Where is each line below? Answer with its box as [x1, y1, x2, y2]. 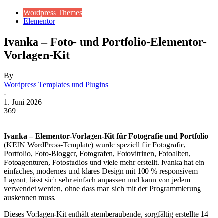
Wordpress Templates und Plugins [4, 80, 108, 89]
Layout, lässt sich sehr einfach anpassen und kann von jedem [4, 175, 190, 184]
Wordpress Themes [23, 8, 82, 17]
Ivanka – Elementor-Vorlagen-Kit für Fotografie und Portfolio [4, 131, 208, 140]
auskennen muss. [4, 193, 56, 201]
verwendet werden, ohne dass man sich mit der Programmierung [4, 184, 201, 193]
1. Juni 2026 [4, 97, 42, 106]
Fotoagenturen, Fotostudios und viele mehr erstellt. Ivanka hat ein [4, 158, 204, 166]
